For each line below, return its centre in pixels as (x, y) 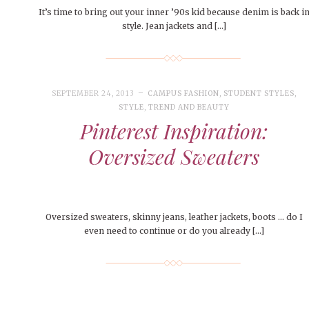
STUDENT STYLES (259, 94)
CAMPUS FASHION (183, 94)
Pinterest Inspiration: (174, 131)
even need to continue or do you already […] (174, 231)
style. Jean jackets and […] (174, 26)
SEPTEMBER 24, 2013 (93, 94)
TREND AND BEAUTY (189, 108)
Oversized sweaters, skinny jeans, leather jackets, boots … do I (174, 217)
